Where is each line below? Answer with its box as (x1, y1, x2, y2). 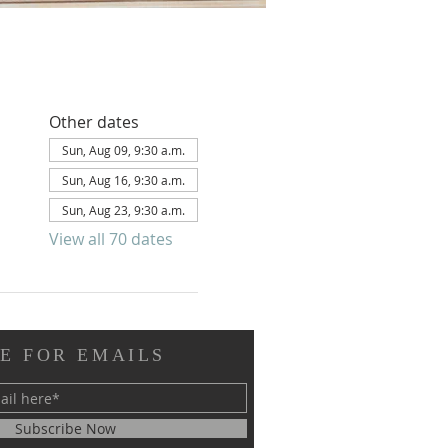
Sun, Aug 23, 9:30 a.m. (61, 202, 185, 218)
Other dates (48, 111, 139, 133)
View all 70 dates (48, 228, 173, 250)
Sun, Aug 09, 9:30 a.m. (61, 142, 185, 158)
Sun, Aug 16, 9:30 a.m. (61, 172, 185, 188)
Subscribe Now (15, 419, 116, 438)
